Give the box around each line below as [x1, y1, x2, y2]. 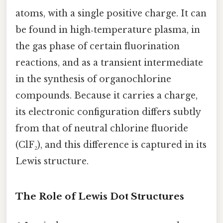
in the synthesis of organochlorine [15, 73, 171, 85]
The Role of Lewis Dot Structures [15, 190, 184, 202]
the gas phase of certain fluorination [15, 40, 180, 52]
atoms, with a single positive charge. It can [15, 7, 207, 19]
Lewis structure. [15, 155, 89, 167]
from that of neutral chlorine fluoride [15, 122, 188, 134]
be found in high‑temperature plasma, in [15, 24, 200, 35]
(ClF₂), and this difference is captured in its [15, 139, 207, 150]
